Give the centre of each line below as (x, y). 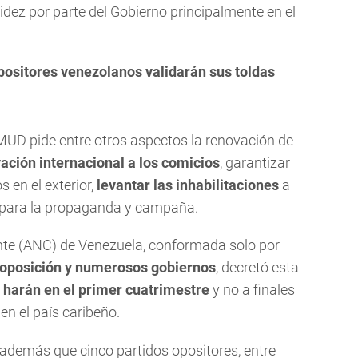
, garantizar (255, 163)
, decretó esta (257, 268)
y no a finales (252, 290)
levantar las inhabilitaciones (188, 185)
